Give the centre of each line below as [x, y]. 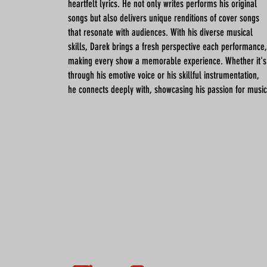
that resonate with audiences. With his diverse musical [160, 32]
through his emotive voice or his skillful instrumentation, [164, 75]
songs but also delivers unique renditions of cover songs [164, 18]
